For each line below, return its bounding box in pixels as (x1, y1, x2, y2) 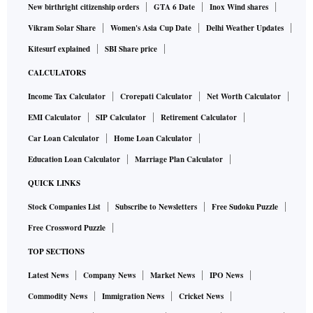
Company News (83, 270, 136, 281)
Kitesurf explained (28, 43, 90, 54)
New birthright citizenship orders (28, 1, 139, 13)
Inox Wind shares (210, 1, 268, 13)
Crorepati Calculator (120, 91, 192, 102)
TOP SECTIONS (28, 246, 85, 257)
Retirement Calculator (161, 112, 237, 123)
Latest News (28, 270, 68, 281)
